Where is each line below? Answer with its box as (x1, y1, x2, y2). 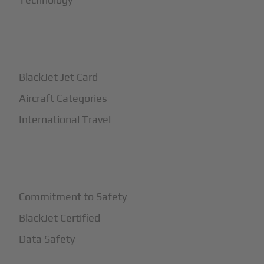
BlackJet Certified (19, 212, 101, 225)
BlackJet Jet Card (19, 71, 98, 84)
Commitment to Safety (19, 190, 127, 203)
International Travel (19, 113, 111, 126)
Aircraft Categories (19, 92, 108, 105)
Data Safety (19, 233, 75, 246)
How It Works (19, 37, 91, 51)
